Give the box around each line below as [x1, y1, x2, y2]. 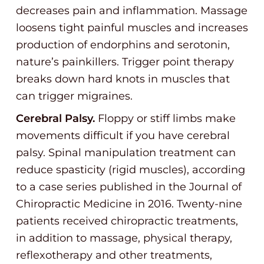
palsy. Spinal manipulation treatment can [16, 146, 236, 159]
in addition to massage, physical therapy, [16, 232, 232, 245]
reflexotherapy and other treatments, [16, 249, 212, 262]
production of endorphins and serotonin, [16, 38, 230, 51]
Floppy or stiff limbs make [95, 112, 236, 125]
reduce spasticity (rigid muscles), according [16, 163, 245, 176]
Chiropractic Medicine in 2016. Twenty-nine [16, 197, 242, 210]
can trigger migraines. [16, 90, 133, 103]
